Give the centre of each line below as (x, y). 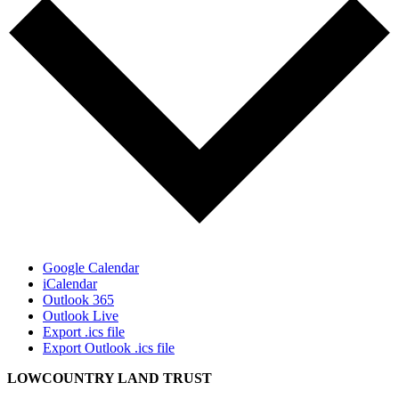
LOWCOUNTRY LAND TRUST (110, 378)
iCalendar (70, 283)
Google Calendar (91, 267)
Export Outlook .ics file (109, 347)
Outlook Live (81, 315)
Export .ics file (84, 331)
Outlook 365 (78, 299)
